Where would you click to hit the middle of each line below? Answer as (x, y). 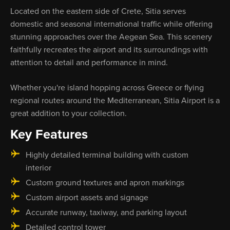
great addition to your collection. (69, 113)
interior (39, 168)
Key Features (49, 134)
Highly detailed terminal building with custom (107, 155)
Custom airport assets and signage (87, 197)
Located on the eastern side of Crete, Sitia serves (98, 11)
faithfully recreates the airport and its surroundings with (109, 50)
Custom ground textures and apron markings (105, 183)
